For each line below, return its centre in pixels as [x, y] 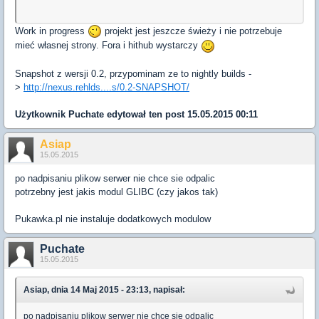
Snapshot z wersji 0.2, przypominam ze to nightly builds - [133, 73]
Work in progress [51, 31]
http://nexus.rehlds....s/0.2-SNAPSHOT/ [106, 87]
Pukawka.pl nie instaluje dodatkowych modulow [113, 219]
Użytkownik [42, 114]
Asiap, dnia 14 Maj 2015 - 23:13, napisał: [104, 289]
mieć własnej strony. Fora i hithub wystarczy [108, 46]
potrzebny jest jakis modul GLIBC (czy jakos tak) [116, 192]
